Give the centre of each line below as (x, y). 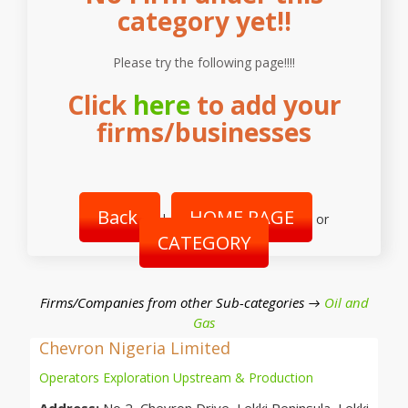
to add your (265, 105)
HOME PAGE (242, 217)
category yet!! (204, 21)
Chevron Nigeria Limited (135, 348)
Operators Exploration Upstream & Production (176, 377)
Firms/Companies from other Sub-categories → (182, 302)
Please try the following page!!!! (204, 62)
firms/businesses (204, 132)
